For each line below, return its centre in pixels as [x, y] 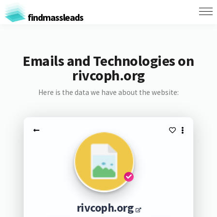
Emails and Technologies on [108, 61]
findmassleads [54, 17]
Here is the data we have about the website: [108, 92]
